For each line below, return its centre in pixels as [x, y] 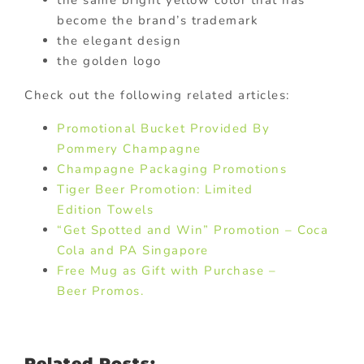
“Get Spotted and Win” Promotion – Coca [193, 230]
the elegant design [119, 40]
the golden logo [109, 61]
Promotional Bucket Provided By [163, 128]
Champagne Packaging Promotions [172, 169]
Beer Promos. [100, 290]
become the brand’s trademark [158, 20]
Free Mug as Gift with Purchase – [167, 270]
